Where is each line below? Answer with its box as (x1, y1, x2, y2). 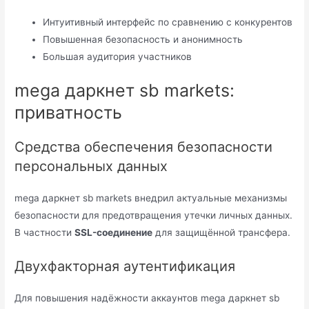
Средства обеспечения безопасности (14, 139, 273, 156)
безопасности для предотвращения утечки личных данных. (14, 210, 293, 221)
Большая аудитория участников (43, 50, 192, 62)
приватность (14, 102, 123, 123)
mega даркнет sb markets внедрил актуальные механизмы (14, 192, 288, 204)
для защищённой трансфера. (152, 227, 291, 239)
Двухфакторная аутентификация (14, 258, 236, 275)
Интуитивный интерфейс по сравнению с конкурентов (43, 16, 293, 28)
